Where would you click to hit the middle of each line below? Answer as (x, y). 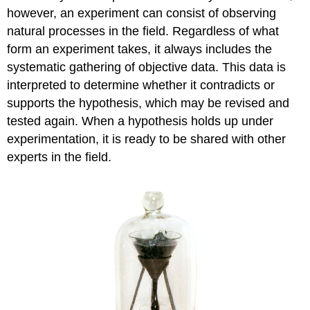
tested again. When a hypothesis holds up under (140, 121)
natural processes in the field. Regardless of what (143, 31)
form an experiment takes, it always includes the (140, 49)
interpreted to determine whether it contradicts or (141, 85)
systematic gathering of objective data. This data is (147, 67)
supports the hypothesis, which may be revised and (148, 103)
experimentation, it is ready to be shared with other (147, 139)
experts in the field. (60, 157)
